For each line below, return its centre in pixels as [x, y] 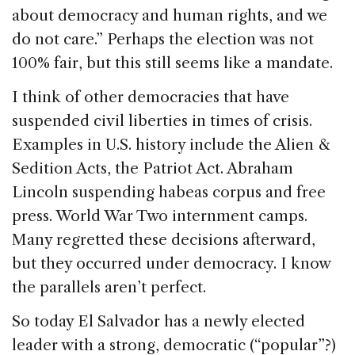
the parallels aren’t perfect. [109, 287]
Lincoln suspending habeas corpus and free [169, 192]
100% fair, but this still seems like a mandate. [172, 63]
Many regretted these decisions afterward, [164, 239]
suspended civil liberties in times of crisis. [162, 120]
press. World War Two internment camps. [160, 216]
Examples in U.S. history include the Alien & [171, 144]
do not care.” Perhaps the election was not [163, 39]
